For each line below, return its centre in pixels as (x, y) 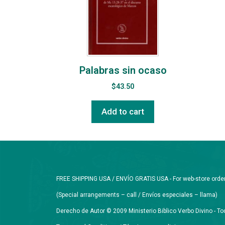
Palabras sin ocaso (123, 71)
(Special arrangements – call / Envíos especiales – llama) (137, 195)
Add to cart (123, 112)
